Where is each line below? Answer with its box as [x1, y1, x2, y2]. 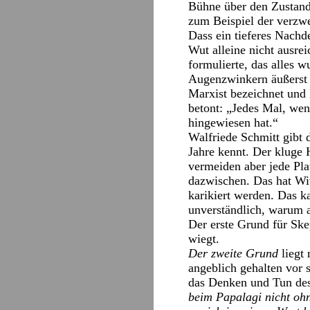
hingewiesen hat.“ [188, 116, 278, 129]
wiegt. [188, 232, 219, 246]
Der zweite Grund [188, 246, 282, 260]
